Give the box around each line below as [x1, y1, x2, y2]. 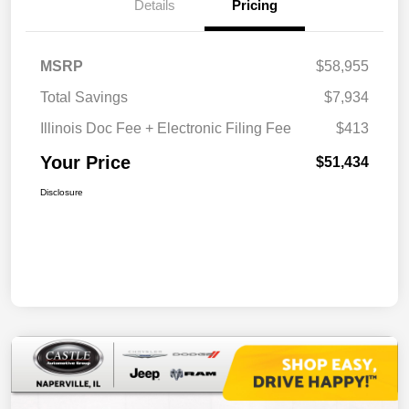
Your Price [40, 152, 131, 173]
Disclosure [40, 187, 83, 198]
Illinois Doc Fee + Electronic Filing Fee [40, 121, 291, 137]
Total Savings [40, 89, 128, 106]
